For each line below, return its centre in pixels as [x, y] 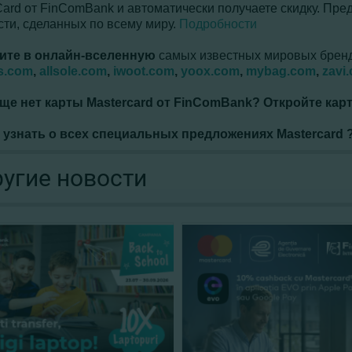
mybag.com [281, 71]
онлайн [58, 55]
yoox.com [210, 71]
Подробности [218, 24]
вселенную [120, 55]
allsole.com [73, 71]
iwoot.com [144, 71]
